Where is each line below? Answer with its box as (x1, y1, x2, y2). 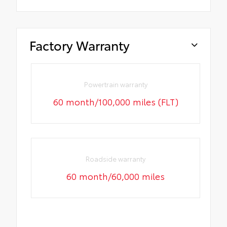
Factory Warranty (29, 36, 130, 54)
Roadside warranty (86, 154, 146, 163)
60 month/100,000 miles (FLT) (53, 94, 178, 108)
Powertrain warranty (84, 79, 147, 89)
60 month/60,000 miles (66, 169, 165, 182)
